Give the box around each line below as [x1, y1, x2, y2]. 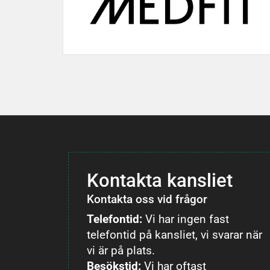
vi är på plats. [87, 243, 155, 257]
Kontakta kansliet [87, 170, 233, 192]
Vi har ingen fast [142, 212, 230, 226]
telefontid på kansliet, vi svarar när [87, 228, 263, 242]
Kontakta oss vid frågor [87, 192, 208, 206]
